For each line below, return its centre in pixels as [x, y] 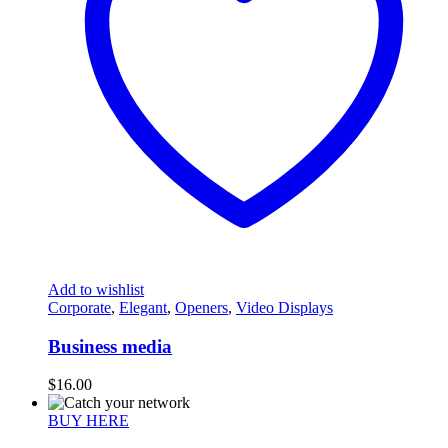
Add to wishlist [96, 289]
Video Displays [284, 307]
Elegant [143, 307]
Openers [201, 307]
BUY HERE [88, 421]
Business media [110, 346]
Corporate [79, 307]
